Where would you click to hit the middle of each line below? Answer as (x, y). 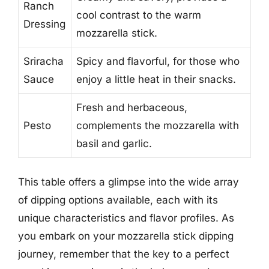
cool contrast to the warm (139, 15)
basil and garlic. (114, 143)
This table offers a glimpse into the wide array (128, 182)
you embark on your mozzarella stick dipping (126, 236)
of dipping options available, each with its (118, 200)
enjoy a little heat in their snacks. (156, 79)
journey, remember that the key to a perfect (124, 254)
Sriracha (44, 61)
